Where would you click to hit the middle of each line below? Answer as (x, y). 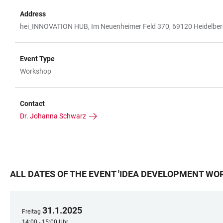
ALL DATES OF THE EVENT (63, 174)
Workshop (36, 71)
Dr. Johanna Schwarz (53, 116)
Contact (32, 103)
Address (33, 14)
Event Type (37, 58)
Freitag (31, 211)
